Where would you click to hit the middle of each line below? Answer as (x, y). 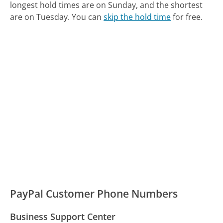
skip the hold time (137, 17)
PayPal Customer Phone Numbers (94, 193)
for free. (187, 17)
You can (88, 17)
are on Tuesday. (40, 17)
